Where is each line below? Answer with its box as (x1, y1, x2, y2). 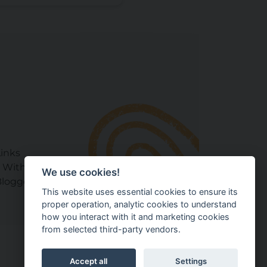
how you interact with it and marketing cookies (41, 212, 229, 222)
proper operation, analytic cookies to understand (41, 199, 237, 209)
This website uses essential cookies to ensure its (41, 187, 238, 197)
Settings (175, 256, 207, 266)
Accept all (70, 256, 108, 266)
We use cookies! (41, 166, 120, 179)
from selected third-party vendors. (41, 224, 181, 234)
